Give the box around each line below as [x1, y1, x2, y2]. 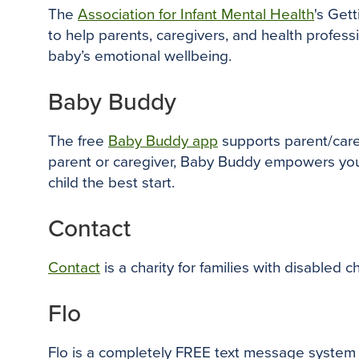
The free [48, 132, 108, 150]
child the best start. [48, 174, 175, 192]
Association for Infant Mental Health [78, 6, 314, 23]
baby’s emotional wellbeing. [48, 47, 232, 65]
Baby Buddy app [108, 132, 218, 150]
